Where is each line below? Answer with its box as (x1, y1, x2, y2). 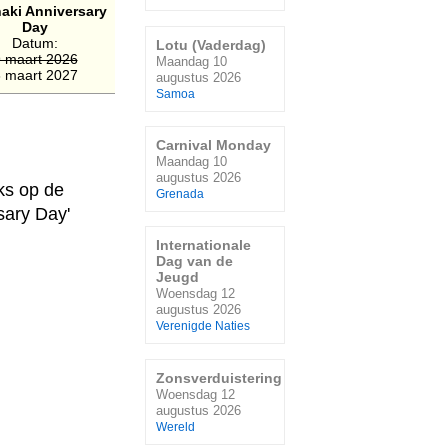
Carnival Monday (156, 136, 271, 153)
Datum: (12, 35, 58, 51)
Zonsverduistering (156, 369, 282, 386)
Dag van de (156, 253, 233, 270)
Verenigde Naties (156, 320, 250, 333)
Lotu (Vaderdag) (156, 36, 266, 53)
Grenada (156, 187, 204, 200)
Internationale (156, 237, 251, 254)
